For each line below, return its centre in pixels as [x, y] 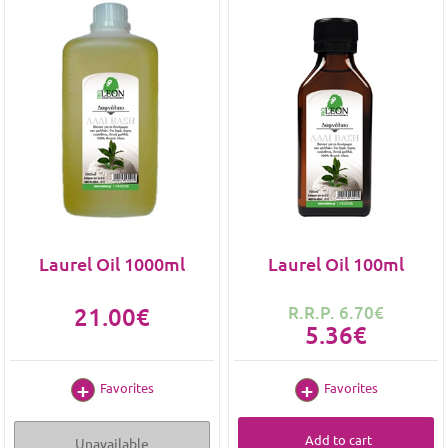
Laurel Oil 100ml [336, 263]
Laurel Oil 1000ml [112, 263]
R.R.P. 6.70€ [336, 312]
